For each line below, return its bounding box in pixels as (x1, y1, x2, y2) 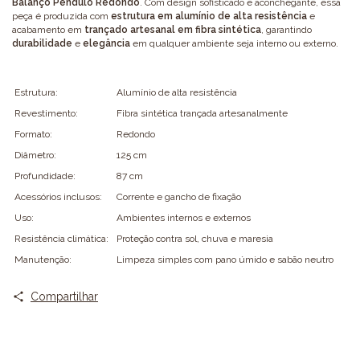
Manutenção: (14, 253, 72, 265)
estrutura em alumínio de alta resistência (111, 10, 307, 22)
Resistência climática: (14, 232, 108, 244)
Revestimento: (14, 107, 78, 119)
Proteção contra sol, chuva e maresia (117, 232, 273, 244)
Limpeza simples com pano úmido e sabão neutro (117, 253, 333, 265)
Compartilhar (30, 289, 98, 303)
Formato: (14, 128, 52, 140)
